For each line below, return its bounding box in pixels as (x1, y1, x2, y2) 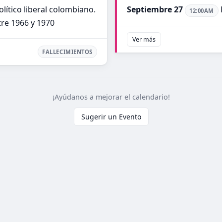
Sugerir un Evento (81, 111, 141, 121)
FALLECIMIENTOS (42, 48, 93, 55)
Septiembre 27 (127, 4, 183, 15)
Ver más (132, 35, 156, 44)
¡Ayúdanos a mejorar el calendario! (52, 92, 170, 102)
